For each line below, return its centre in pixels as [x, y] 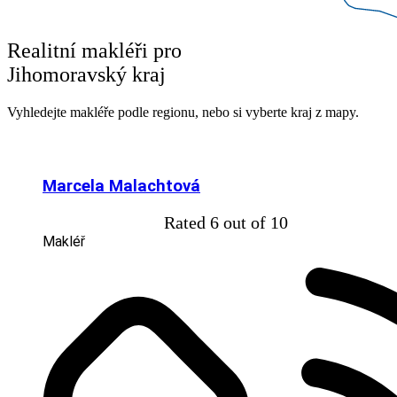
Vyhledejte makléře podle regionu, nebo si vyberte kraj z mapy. [183, 112]
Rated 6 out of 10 [226, 223]
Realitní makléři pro [94, 50]
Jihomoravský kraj [86, 74]
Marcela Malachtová [121, 186]
